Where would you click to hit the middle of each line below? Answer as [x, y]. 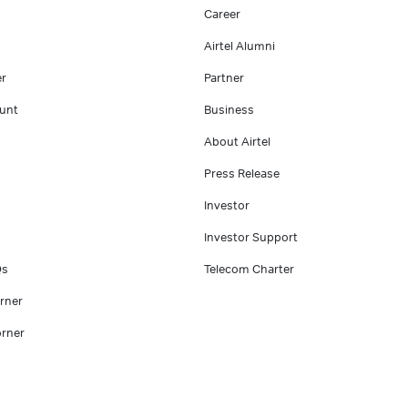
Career [222, 13]
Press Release [242, 173]
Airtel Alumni [240, 45]
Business [229, 109]
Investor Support [251, 236]
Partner [224, 77]
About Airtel [237, 141]
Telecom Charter [249, 268]
